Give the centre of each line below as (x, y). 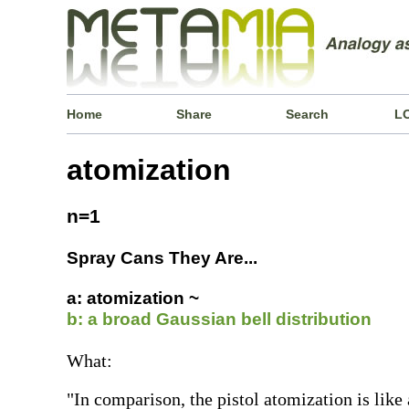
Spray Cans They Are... (163, 257)
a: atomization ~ (133, 298)
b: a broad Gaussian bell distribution (220, 319)
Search (307, 114)
